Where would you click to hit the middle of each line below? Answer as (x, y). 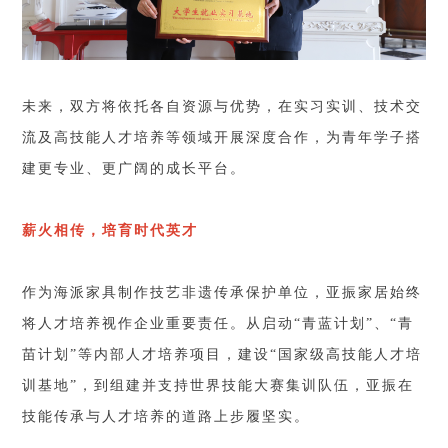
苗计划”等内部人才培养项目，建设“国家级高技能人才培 (222, 355)
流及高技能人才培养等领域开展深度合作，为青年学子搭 (222, 138)
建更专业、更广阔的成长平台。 (134, 169)
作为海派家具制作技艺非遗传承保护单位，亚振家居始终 (222, 293)
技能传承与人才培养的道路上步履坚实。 (166, 417)
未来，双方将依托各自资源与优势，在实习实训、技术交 (222, 107)
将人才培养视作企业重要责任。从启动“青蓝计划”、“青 (218, 324)
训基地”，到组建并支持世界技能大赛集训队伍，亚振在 (218, 386)
